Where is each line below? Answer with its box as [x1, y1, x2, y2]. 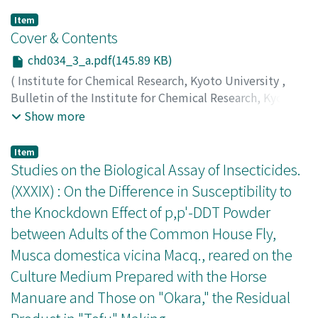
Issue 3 [140, 105, 179, 123]
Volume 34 [74, 105, 133, 123]
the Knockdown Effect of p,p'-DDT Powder [11, 202, 270, 223]
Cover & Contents [11, 27, 118, 48]
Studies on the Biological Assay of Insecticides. [11, 159, 301, 180]
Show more [24, 107, 85, 125]
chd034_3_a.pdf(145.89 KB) [25, 51, 172, 68]
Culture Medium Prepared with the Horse [11, 265, 267, 287]
